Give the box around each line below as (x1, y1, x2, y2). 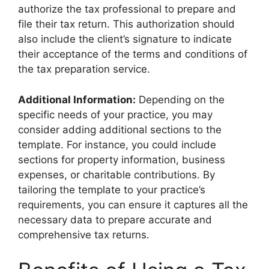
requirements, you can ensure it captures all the (18, 198, 248, 211)
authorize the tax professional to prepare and (18, 3, 236, 16)
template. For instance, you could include (18, 138, 216, 151)
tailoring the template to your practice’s (18, 183, 205, 196)
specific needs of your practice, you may (18, 108, 213, 121)
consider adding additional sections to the (18, 123, 222, 136)
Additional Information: (18, 93, 136, 106)
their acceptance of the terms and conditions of (18, 48, 247, 61)
